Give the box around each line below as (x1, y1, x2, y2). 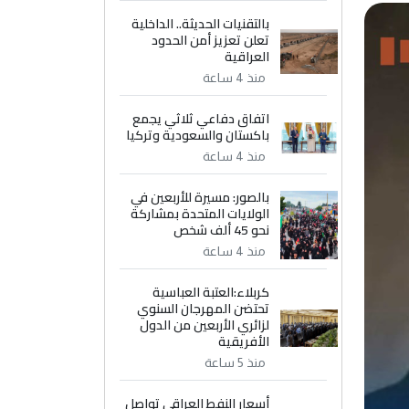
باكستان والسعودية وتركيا (126, 123, 270, 147)
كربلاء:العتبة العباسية (152, 280, 270, 304)
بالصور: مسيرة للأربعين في (131, 185, 270, 209)
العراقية (225, 45, 270, 68)
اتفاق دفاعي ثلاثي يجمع (132, 107, 270, 131)
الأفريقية (218, 330, 270, 353)
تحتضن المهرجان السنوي (137, 297, 270, 320)
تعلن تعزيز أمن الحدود (152, 28, 270, 52)
